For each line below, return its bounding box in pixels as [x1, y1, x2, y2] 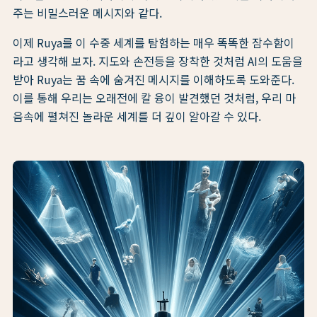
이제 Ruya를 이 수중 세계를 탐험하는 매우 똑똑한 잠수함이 [13, 34, 294, 52]
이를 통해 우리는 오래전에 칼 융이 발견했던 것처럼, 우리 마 [13, 89, 296, 107]
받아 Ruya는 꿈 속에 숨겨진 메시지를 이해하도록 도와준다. [13, 71, 294, 88]
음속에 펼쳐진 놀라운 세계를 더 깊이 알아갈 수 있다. [13, 108, 261, 125]
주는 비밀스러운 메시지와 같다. [13, 4, 162, 22]
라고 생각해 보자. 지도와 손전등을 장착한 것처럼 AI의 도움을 [13, 52, 303, 70]
